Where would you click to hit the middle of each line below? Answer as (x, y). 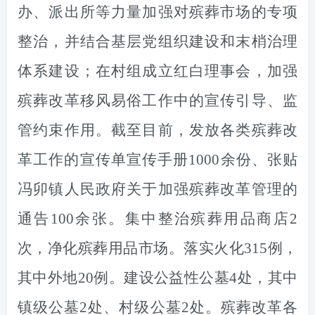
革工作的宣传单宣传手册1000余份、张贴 (157, 160)
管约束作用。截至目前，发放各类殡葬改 (157, 130)
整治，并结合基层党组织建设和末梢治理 (157, 41)
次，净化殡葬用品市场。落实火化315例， (157, 248)
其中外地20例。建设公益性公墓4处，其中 (157, 278)
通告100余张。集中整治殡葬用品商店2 (157, 219)
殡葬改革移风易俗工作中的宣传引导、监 (157, 101)
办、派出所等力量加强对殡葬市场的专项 (157, 12)
